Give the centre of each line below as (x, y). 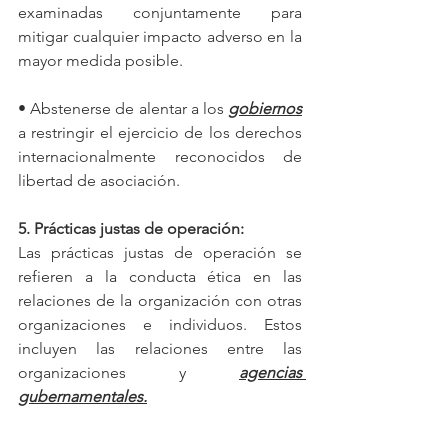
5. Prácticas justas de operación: (131, 228)
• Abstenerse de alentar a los (123, 108)
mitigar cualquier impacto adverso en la (160, 36)
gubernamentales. (82, 396)
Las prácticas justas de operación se (160, 252)
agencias (270, 372)
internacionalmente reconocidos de (160, 156)
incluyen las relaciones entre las (160, 348)
